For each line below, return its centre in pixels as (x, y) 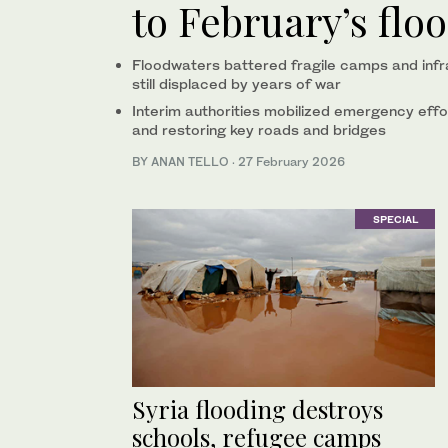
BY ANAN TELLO (182, 161)
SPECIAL (395, 219)
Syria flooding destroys (257, 409)
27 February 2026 (291, 161)
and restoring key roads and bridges (259, 129)
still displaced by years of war (236, 83)
